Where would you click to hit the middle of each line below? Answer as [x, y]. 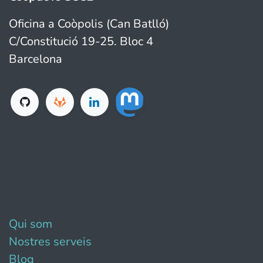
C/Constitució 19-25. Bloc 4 [81, 42]
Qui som [31, 224]
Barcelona [36, 59]
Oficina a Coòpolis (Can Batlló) [89, 24]
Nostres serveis [50, 241]
